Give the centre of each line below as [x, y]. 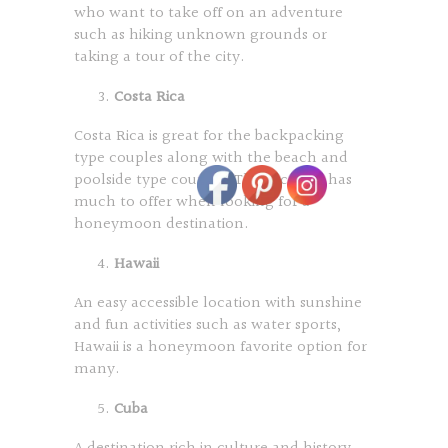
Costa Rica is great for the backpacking [209, 136]
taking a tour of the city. [159, 57]
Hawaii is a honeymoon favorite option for [220, 347]
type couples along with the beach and [211, 158]
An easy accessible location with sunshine [218, 303]
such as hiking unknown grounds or [200, 35]
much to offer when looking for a [192, 202]
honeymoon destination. [161, 224]
